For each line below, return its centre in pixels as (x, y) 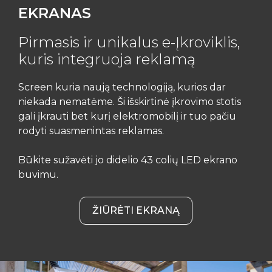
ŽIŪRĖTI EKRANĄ (136, 210)
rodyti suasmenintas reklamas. (91, 131)
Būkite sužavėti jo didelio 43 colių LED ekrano (128, 160)
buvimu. (38, 175)
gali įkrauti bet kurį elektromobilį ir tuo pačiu (127, 116)
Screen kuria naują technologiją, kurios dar (122, 87)
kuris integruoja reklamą (107, 59)
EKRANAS (55, 13)
